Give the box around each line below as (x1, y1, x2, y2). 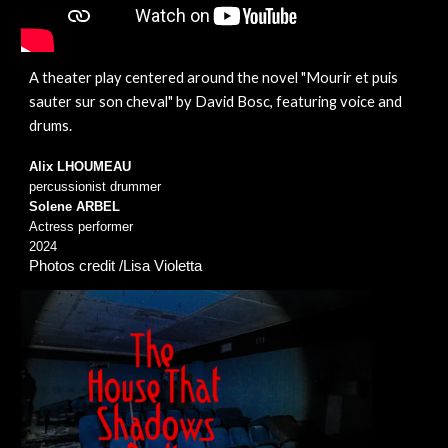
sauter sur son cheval (29, 93, 169, 111)
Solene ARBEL (29, 199, 121, 215)
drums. (29, 117, 73, 135)
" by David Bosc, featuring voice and (168, 93, 403, 111)
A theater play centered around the (29, 69, 260, 87)
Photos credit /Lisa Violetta (29, 258, 203, 275)
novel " (262, 69, 307, 87)
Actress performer (29, 219, 134, 235)
